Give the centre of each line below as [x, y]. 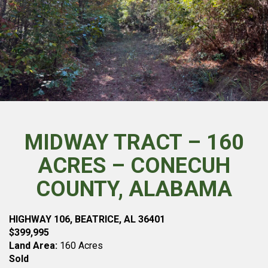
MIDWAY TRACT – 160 [134, 142]
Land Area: [33, 246]
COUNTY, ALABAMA [134, 189]
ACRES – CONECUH [134, 166]
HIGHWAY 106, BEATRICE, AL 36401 [87, 219]
